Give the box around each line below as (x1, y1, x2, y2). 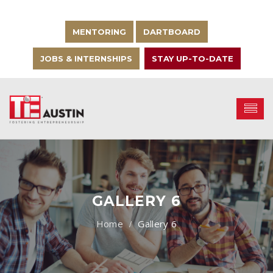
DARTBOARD (143, 27, 200, 37)
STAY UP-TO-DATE (151, 54, 233, 63)
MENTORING (73, 27, 126, 37)
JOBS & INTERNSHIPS (40, 54, 132, 63)
